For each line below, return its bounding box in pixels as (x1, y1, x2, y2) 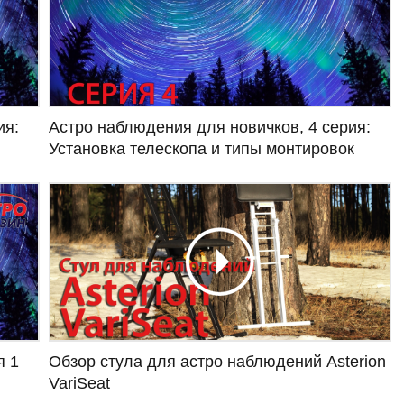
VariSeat (49, 373, 110, 392)
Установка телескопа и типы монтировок (49, 139, 354, 158)
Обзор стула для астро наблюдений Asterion (49, 352, 386, 371)
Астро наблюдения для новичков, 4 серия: (49, 117, 371, 136)
